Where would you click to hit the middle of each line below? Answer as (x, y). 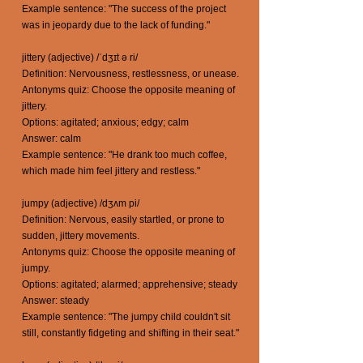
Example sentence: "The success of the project (124, 9)
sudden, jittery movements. (81, 236)
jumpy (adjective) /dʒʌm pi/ (81, 203)
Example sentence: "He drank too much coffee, (124, 155)
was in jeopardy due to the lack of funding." (116, 25)
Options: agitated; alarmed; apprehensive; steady (130, 284)
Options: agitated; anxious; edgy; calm (105, 122)
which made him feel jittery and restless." (111, 171)
